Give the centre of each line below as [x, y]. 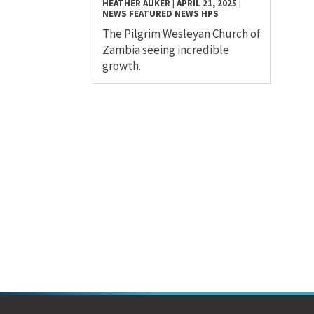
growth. [122, 66]
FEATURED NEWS [164, 14]
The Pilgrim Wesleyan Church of [182, 34]
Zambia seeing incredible [166, 50]
